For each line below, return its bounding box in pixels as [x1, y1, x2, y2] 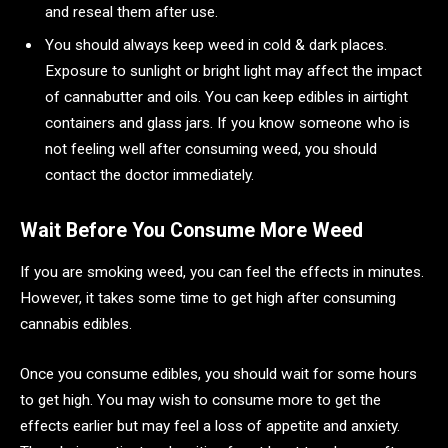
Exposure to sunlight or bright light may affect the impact [45, 61, 422, 80]
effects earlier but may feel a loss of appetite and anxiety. [20, 417, 400, 436]
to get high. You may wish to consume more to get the [20, 391, 381, 410]
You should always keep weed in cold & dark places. [45, 35, 387, 54]
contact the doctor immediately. [45, 165, 258, 184]
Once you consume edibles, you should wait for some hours [20, 365, 417, 384]
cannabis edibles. [20, 315, 132, 334]
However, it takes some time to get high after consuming [20, 289, 396, 308]
